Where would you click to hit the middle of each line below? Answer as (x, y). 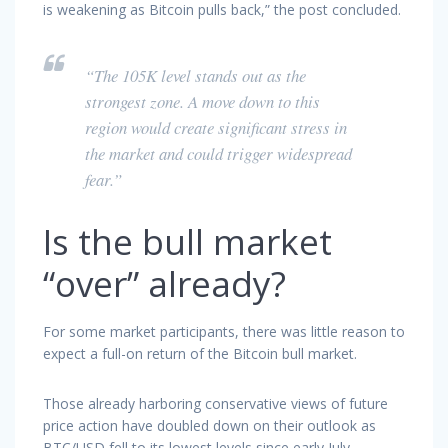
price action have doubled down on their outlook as (209, 425)
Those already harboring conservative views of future (215, 403)
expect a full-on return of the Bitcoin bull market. (200, 353)
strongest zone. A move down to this (202, 101)
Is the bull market (187, 241)
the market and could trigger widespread (218, 153)
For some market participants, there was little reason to (224, 331)
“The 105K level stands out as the (195, 75)
